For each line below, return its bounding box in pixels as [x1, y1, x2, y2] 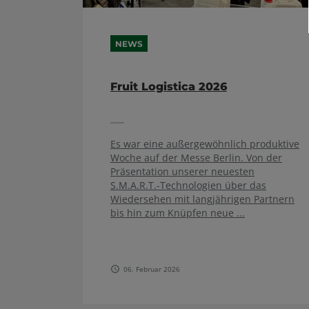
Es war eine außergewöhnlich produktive [110, 137, 299, 150]
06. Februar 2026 [123, 263, 180, 274]
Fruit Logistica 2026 [110, 80, 227, 94]
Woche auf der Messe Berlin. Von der [110, 150, 282, 164]
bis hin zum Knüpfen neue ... [110, 206, 245, 219]
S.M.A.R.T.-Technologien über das [110, 178, 266, 192]
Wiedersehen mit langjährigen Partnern [110, 192, 295, 206]
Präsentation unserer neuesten [110, 164, 255, 178]
